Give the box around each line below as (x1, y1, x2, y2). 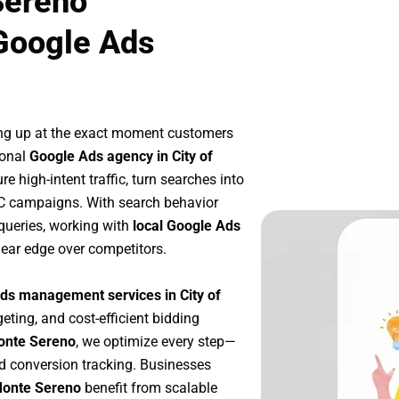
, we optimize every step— (76, 332, 236, 350)
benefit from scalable (81, 379, 217, 396)
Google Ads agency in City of (29, 148, 213, 166)
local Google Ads (133, 217, 240, 235)
